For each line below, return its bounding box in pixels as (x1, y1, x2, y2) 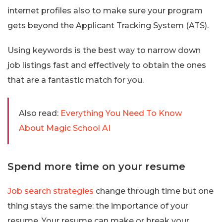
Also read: (19, 108, 58, 118)
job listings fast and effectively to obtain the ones (7, 60, 206, 70)
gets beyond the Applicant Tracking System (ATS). (7, 20, 209, 30)
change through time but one (94, 186, 214, 196)
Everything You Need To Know (60, 108, 182, 118)
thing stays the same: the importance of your (7, 201, 188, 211)
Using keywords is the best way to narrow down (7, 45, 201, 55)
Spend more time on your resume (7, 160, 185, 172)
